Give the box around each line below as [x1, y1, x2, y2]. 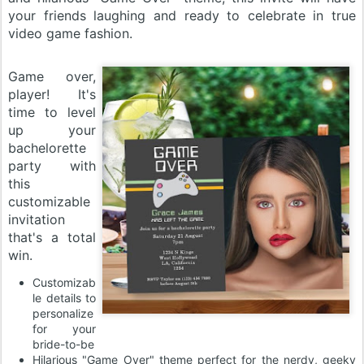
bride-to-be [32, 336, 94, 351]
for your [32, 321, 96, 336]
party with [8, 157, 96, 174]
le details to [32, 290, 96, 305]
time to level [8, 103, 96, 120]
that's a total [8, 228, 96, 245]
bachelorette [8, 139, 86, 156]
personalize [32, 305, 93, 320]
